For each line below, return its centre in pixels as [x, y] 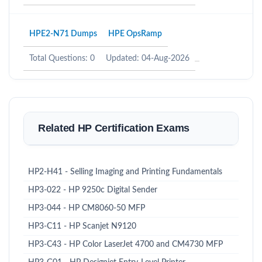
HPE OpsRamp [135, 34]
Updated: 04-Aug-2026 [148, 58]
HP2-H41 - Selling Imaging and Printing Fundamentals [125, 172]
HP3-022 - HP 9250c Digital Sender [93, 190]
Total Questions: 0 [62, 58]
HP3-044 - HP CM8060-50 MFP [87, 208]
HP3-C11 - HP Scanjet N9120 [82, 226]
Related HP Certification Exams [114, 128]
